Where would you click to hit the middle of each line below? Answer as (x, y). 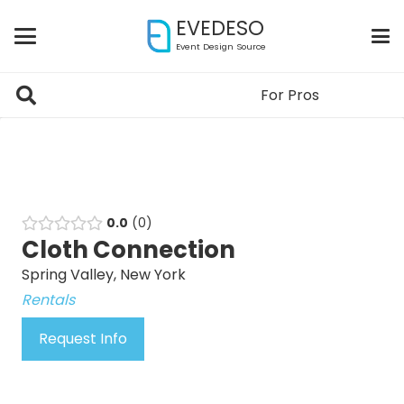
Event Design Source (221, 46)
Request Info (83, 338)
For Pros (289, 95)
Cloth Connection (129, 250)
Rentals (48, 300)
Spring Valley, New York (104, 275)
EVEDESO (220, 28)
